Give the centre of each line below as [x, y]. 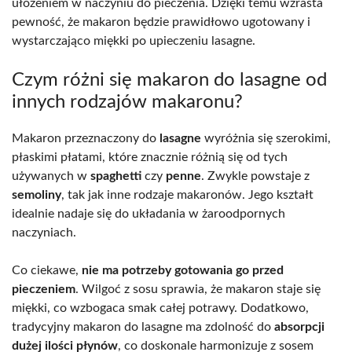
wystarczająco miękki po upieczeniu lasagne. [134, 40]
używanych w [51, 176]
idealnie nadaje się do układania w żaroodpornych [148, 213]
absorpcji [299, 326]
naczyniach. [44, 232]
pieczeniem [44, 289]
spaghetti [116, 176]
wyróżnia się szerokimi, [266, 138]
